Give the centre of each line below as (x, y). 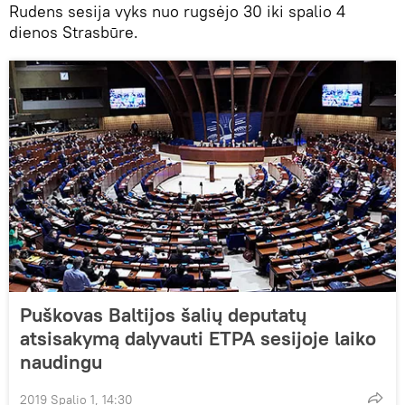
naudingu (61, 361)
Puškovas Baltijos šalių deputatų (163, 314)
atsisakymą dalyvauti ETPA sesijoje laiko (198, 338)
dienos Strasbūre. (74, 32)
